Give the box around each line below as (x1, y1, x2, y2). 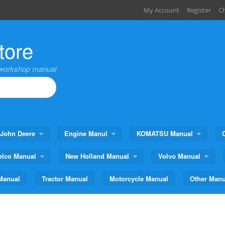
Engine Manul (64, 129, 107, 138)
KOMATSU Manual (137, 129, 193, 138)
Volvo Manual (158, 151, 200, 161)
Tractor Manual (42, 174, 88, 183)
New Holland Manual (65, 151, 129, 161)
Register (187, 6, 211, 15)
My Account (144, 6, 179, 15)
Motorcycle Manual (109, 174, 168, 183)
